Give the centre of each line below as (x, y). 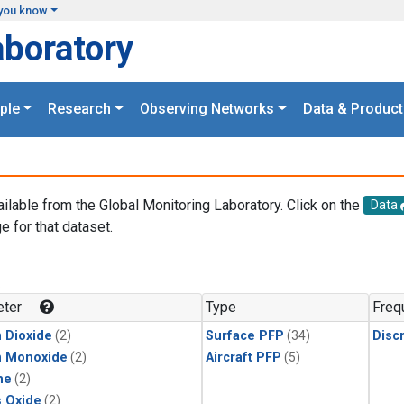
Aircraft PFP (243, 358)
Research (80, 109)
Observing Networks (207, 109)
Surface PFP (245, 336)
